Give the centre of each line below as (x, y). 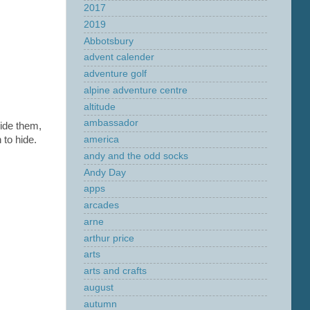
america (101, 139)
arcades (101, 205)
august (99, 287)
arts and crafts (115, 271)
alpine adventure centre (136, 90)
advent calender (119, 57)
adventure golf (115, 74)
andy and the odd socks (136, 156)
